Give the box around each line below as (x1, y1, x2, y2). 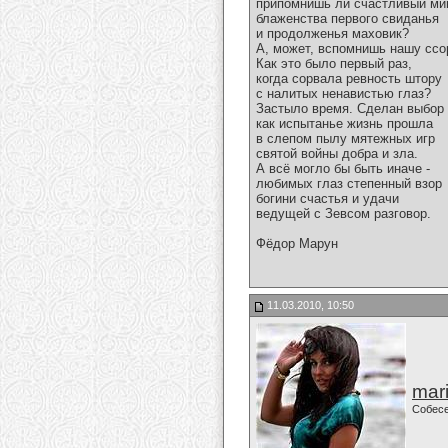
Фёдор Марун (256, 236, 338, 252)
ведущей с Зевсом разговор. (256, 206, 431, 222)
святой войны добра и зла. (256, 146, 418, 162)
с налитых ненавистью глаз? (256, 86, 431, 102)
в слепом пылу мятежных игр (256, 131, 435, 147)
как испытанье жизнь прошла (256, 116, 433, 132)
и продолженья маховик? (256, 26, 409, 42)
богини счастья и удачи (256, 191, 399, 207)
